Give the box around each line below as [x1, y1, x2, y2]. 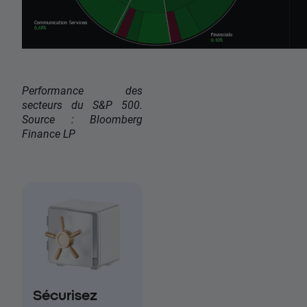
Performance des [22, 82, 143, 97]
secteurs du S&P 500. [22, 97, 143, 112]
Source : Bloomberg [22, 111, 143, 126]
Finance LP [22, 125, 75, 140]
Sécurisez [33, 286, 97, 303]
